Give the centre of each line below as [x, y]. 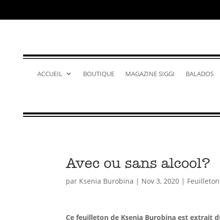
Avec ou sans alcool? [138, 163]
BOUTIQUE [98, 74]
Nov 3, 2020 [161, 181]
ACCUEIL [50, 74]
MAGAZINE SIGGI [150, 74]
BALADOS [199, 74]
